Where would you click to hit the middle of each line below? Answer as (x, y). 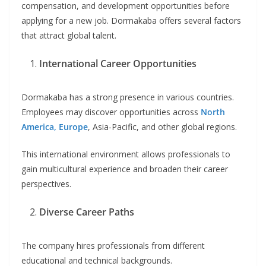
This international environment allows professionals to (126, 154)
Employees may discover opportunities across (111, 112)
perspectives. (46, 184)
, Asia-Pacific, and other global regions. (162, 127)
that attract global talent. (69, 36)
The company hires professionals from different (113, 246)
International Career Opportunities (118, 64)
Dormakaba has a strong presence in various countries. (128, 97)
